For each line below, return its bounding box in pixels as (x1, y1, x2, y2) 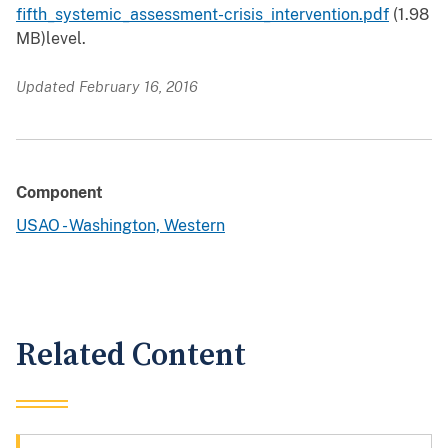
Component (16, 183, 103, 203)
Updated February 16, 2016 (16, 78, 198, 96)
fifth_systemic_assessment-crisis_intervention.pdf (16, 5, 389, 25)
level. (46, 29, 90, 49)
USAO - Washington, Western (16, 216, 225, 236)
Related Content (16, 336, 246, 376)
